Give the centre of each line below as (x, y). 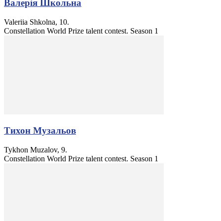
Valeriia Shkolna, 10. (37, 22)
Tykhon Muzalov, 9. (36, 149)
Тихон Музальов (40, 131)
